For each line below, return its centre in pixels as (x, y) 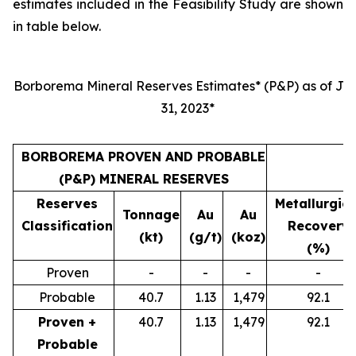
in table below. (57, 26)
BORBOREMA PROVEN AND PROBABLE (143, 156)
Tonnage (151, 214)
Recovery (318, 225)
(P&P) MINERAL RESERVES (143, 178)
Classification (67, 225)
